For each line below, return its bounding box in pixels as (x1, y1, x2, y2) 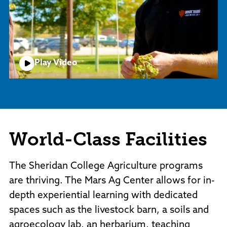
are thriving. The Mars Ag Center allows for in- (9, 176, 215, 186)
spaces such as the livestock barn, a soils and (9, 205, 209, 215)
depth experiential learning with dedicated (9, 191, 198, 201)
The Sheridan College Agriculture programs (9, 161, 203, 171)
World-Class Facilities (9, 128, 207, 150)
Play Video (34, 59, 77, 68)
